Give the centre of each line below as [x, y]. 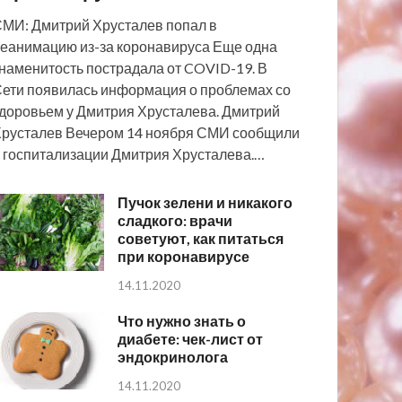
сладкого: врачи [175, 220]
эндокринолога [173, 356]
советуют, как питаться [201, 238]
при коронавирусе [184, 256]
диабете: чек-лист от [191, 338]
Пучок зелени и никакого [205, 202]
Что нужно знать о [182, 320]
